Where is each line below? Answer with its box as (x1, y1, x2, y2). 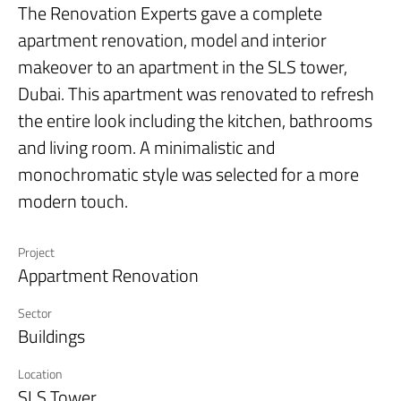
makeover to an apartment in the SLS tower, (18, 53, 347, 81)
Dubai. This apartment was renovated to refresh (18, 80, 374, 108)
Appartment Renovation (18, 261, 199, 290)
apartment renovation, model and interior (18, 26, 327, 55)
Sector (18, 303, 52, 323)
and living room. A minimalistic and (18, 133, 275, 162)
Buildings (18, 322, 85, 351)
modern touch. (18, 187, 128, 216)
